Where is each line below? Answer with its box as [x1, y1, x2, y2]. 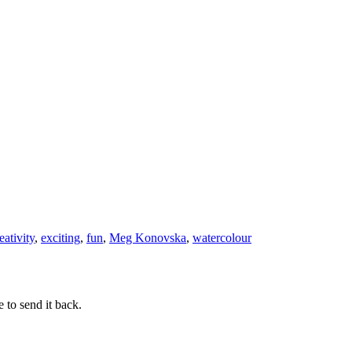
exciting [41, 231, 80, 245]
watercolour [192, 231, 251, 245]
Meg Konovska [109, 231, 186, 245]
